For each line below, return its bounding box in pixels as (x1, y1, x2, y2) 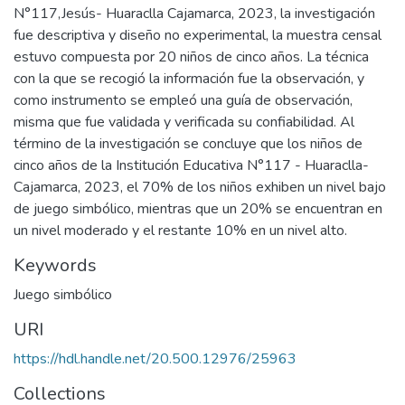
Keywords (14, 253, 97, 278)
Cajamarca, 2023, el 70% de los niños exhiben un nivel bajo (14, 177, 386, 197)
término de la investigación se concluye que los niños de (14, 134, 363, 154)
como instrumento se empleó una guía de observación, (14, 90, 353, 110)
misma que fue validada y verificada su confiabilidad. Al (14, 112, 354, 132)
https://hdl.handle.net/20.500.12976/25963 (14, 349, 297, 369)
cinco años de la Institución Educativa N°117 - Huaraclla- (14, 155, 369, 175)
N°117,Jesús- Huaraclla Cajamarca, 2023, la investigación (14, 4, 375, 24)
